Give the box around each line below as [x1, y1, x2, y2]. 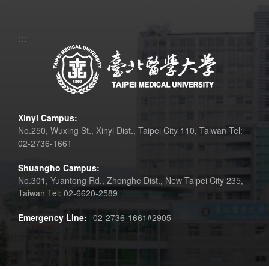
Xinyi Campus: [18, 111, 77, 124]
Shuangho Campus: [18, 161, 100, 174]
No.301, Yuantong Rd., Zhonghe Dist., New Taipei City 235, [18, 174, 243, 186]
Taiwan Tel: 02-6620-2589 [18, 186, 118, 199]
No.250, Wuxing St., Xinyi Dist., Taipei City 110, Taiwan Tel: [18, 124, 243, 136]
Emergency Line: [18, 211, 87, 223]
